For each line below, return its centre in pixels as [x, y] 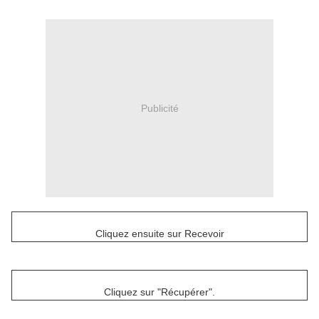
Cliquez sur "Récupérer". [159, 292]
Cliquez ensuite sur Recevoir [159, 234]
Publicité [159, 108]
